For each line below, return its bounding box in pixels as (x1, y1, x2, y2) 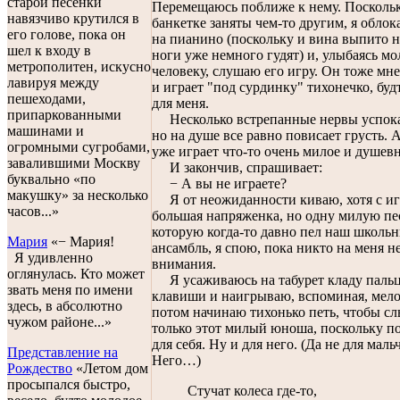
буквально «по (7, 171, 96, 187)
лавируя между (7, 75, 99, 90)
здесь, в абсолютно (7, 298, 122, 313)
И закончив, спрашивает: (152, 160, 322, 175)
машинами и (7, 123, 84, 138)
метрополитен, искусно (7, 59, 151, 74)
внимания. (152, 256, 216, 271)
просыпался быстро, (7, 377, 130, 392)
